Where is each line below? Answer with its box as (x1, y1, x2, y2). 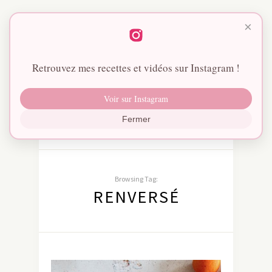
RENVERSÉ (92, 186, 180, 208)
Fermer (121, 114, 151, 124)
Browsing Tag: (114, 174, 158, 184)
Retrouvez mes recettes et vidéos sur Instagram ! (32, 61, 240, 75)
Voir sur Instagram (104, 93, 168, 104)
